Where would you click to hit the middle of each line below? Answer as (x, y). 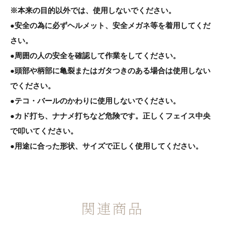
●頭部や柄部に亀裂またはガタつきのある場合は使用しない (110, 71)
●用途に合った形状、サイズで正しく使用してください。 (106, 146)
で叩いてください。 (44, 131)
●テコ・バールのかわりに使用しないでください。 (95, 101)
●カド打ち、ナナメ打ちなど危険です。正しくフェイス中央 (110, 116)
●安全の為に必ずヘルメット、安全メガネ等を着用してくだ (110, 26)
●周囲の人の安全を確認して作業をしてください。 (95, 56)
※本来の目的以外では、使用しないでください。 (93, 11)
